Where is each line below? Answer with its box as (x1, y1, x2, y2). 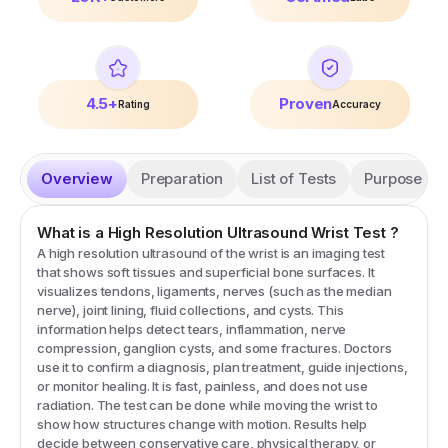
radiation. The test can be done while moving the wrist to (37, 397, 378, 414)
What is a (37, 223, 108, 243)
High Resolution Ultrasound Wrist (107, 223, 349, 243)
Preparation (140, 169, 224, 189)
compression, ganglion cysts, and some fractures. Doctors (37, 340, 392, 357)
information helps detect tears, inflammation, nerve (37, 321, 347, 338)
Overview (41, 169, 113, 189)
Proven (279, 94, 332, 114)
